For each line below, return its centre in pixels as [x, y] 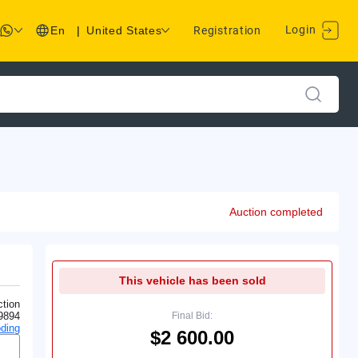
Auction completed [276, 211]
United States [124, 31]
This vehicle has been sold [192, 280]
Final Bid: [193, 315]
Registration [227, 31]
